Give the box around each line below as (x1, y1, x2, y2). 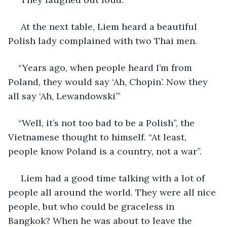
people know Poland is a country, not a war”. (8, 145, 204, 157)
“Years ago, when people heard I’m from (18, 61, 195, 73)
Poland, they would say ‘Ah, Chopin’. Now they (8, 75, 210, 88)
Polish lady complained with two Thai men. (8, 34, 197, 47)
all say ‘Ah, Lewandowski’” (8, 90, 121, 102)
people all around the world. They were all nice (8, 186, 218, 198)
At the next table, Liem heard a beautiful (18, 20, 200, 32)
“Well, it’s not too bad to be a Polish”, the (18, 117, 197, 129)
